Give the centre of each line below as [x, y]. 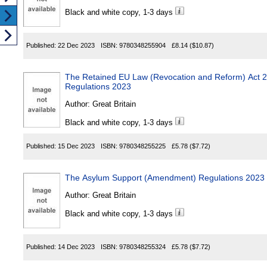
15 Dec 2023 [76, 146]
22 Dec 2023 [76, 46]
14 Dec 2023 [76, 247]
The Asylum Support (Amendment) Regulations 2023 [165, 178]
